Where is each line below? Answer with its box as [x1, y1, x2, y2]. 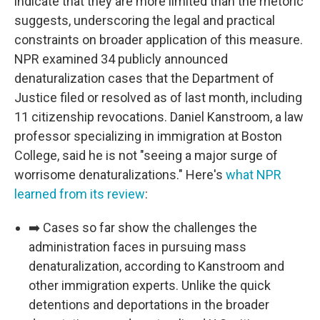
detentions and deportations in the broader [29, 296, 269, 312]
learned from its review [14, 186, 145, 201]
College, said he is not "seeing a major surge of [14, 147, 278, 163]
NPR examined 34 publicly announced [14, 51, 228, 66]
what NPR [226, 166, 281, 182]
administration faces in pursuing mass [29, 239, 246, 254]
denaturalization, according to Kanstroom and [29, 258, 284, 274]
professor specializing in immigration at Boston [14, 128, 282, 144]
